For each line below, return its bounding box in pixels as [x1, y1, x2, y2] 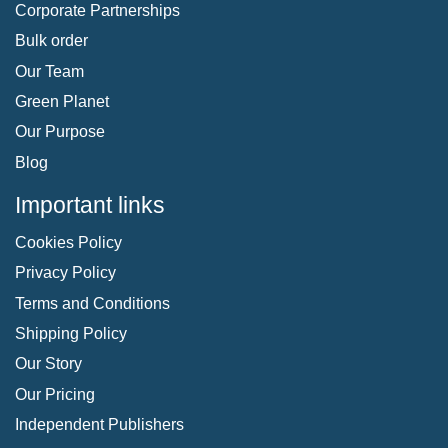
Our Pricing [15, 385, 95, 403]
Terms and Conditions [15, 294, 170, 312]
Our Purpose [15, 123, 105, 141]
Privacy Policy [15, 264, 116, 282]
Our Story [15, 355, 82, 373]
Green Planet [15, 92, 109, 110]
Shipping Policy [15, 324, 127, 342]
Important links [15, 191, 165, 218]
